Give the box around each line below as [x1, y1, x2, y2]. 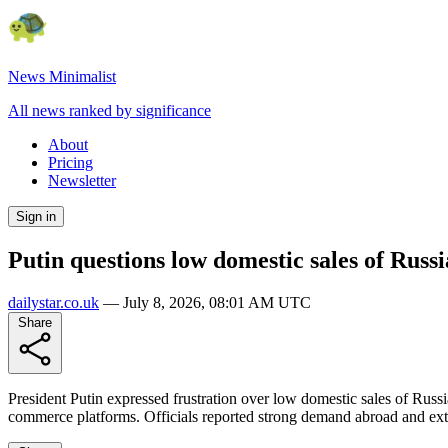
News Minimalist [8, 68, 116, 85]
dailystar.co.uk [8, 293, 99, 311]
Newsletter [48, 172, 116, 189]
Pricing [48, 154, 93, 171]
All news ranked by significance [8, 102, 211, 119]
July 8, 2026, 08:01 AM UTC [123, 293, 311, 311]
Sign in [16, 209, 56, 224]
